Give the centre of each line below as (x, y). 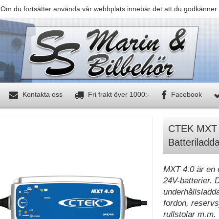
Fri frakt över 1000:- (118, 95)
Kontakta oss (41, 95)
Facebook (185, 95)
